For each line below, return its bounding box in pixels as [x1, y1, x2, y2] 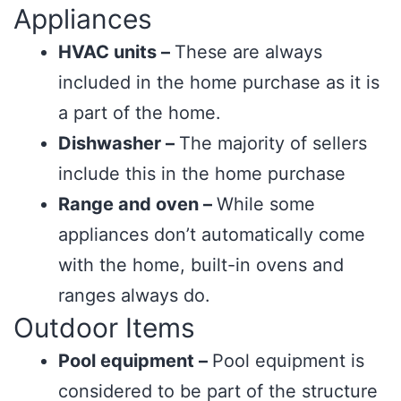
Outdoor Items [13, 311, 195, 344]
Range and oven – [58, 193, 217, 215]
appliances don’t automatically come [58, 224, 365, 245]
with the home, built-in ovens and [58, 254, 344, 276]
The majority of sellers [179, 132, 367, 154]
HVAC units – [58, 41, 175, 63]
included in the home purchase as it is [58, 72, 380, 93]
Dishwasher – [58, 132, 179, 154]
